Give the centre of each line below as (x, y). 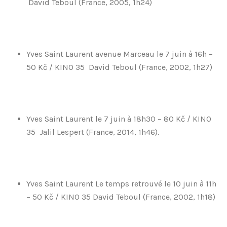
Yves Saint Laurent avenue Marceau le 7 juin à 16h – (120, 54)
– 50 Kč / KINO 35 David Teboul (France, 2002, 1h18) (121, 197)
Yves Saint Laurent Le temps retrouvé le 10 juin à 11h (121, 184)
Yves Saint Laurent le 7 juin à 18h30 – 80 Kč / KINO (119, 119)
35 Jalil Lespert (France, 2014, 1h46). (93, 132)
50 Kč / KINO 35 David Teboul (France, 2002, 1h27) (119, 67)
